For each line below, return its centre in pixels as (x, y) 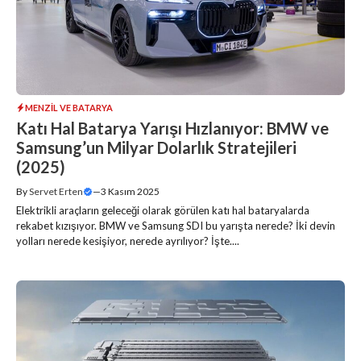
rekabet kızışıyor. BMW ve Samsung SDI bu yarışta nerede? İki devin (176, 225)
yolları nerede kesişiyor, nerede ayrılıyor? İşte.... (128, 241)
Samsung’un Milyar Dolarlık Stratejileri (156, 147)
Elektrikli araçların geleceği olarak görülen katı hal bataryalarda (163, 210)
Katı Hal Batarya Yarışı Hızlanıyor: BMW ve (172, 128)
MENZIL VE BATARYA (69, 107)
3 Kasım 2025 (130, 191)
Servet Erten (56, 191)
